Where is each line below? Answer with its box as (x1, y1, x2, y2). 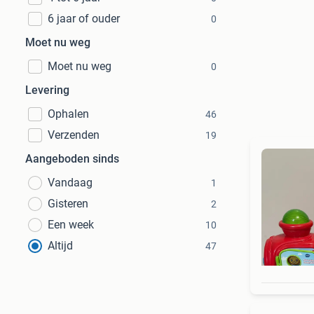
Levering (25, 83, 69, 97)
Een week (48, 218, 94, 231)
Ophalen (48, 107, 89, 121)
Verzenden (48, 128, 100, 142)
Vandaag (48, 176, 93, 189)
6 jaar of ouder (48, 12, 120, 25)
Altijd (48, 239, 73, 252)
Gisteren (48, 197, 88, 210)
